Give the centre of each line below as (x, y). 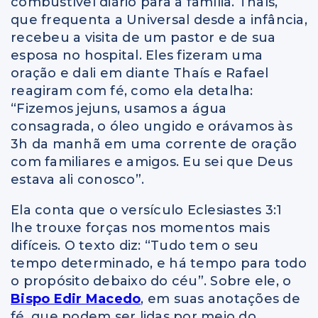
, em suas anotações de (220, 298)
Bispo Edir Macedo (76, 298)
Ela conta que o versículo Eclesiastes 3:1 (147, 210)
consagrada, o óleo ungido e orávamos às (152, 126)
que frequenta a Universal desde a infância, (159, 20)
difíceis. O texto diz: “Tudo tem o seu (135, 245)
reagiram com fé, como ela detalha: (132, 91)
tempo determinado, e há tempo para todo (159, 263)
